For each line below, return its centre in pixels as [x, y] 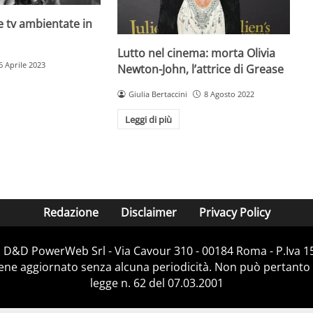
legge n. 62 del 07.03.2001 [156, 283]
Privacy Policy [234, 213]
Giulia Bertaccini [158, 94]
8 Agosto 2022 [229, 94]
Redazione [71, 213]
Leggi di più [148, 119]
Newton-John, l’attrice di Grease [201, 70]
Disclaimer [148, 213]
